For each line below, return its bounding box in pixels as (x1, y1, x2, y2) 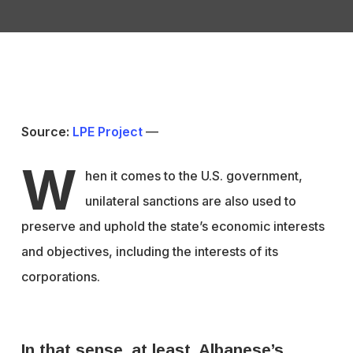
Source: (20, 124, 72, 139)
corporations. (20, 269, 100, 284)
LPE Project (72, 124, 143, 139)
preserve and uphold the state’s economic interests (20, 218, 325, 234)
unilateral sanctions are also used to (84, 193, 296, 209)
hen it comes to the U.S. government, (84, 168, 303, 184)
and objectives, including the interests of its (20, 243, 278, 259)
